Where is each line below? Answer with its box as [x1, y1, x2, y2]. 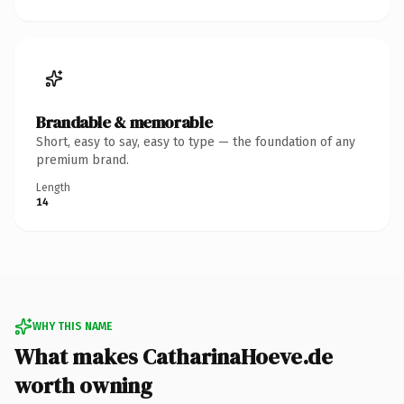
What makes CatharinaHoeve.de [14, 341, 333, 372]
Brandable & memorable [36, 110, 213, 133]
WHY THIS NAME [32, 319, 112, 333]
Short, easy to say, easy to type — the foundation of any [36, 133, 355, 150]
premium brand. [36, 151, 129, 168]
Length [36, 180, 70, 194]
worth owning [14, 370, 152, 400]
